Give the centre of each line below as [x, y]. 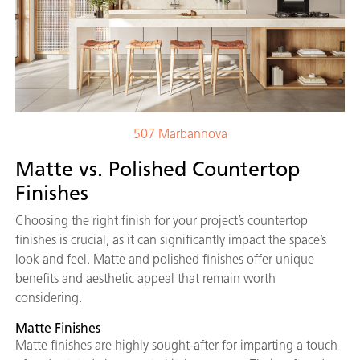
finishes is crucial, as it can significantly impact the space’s [171, 240]
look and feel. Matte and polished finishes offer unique [165, 260]
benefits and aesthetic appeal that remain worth [145, 279]
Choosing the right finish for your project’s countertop [162, 221]
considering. [50, 298]
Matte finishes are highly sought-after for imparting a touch [176, 346]
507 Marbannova [180, 134]
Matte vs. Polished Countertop [157, 169]
